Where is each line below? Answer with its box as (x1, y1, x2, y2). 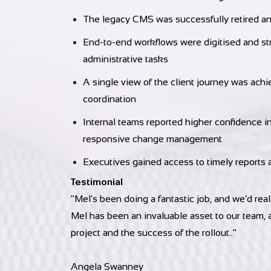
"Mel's (71, 194, 100, 204)
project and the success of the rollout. (71, 227, 231, 238)
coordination (83, 94, 136, 104)
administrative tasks (83, 54, 168, 64)
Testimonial (71, 177, 123, 187)
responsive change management (83, 134, 222, 144)
